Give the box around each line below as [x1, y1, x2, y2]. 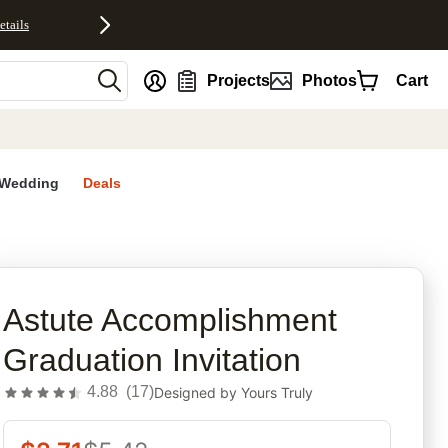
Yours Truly [241, 383, 314, 401]
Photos [301, 71, 357, 89]
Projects [207, 71, 271, 89]
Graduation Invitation [3, 342, 302, 379]
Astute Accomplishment [3, 302, 338, 339]
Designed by [154, 383, 242, 401]
